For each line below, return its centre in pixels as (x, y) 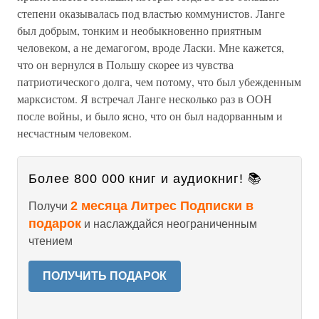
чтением (51, 241)
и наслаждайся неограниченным (169, 224)
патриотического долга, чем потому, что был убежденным (159, 82)
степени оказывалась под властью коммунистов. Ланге (151, 13)
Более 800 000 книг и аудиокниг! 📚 (145, 179)
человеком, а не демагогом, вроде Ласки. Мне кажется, (151, 47)
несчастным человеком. (74, 133)
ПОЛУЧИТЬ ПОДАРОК (105, 276)
